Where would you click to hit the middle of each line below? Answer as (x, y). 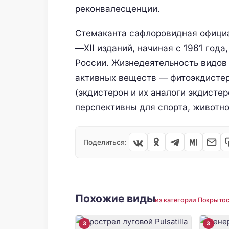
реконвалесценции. (118, 9)
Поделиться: (105, 142)
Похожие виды (115, 198)
